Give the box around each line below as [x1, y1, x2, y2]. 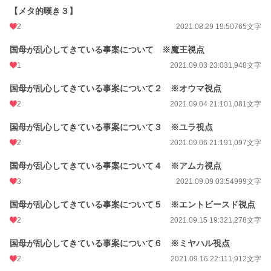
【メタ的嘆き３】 [10, 6, 77, 16]
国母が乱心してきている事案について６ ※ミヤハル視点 [10, 238, 230, 248]
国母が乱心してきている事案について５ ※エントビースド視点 [10, 200, 255, 209]
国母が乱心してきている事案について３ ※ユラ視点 [10, 122, 213, 132]
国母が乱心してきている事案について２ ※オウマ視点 [10, 83, 221, 93]
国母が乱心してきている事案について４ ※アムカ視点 [10, 161, 221, 171]
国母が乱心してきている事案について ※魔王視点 [10, 45, 204, 54]
